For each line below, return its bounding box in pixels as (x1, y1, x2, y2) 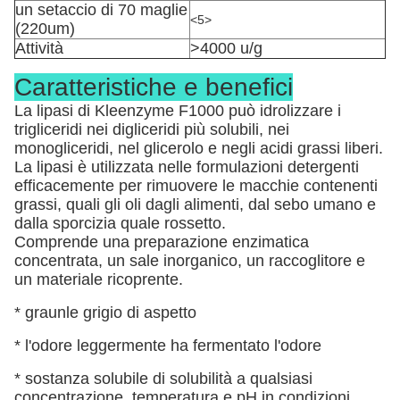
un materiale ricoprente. (14, 271, 183, 288)
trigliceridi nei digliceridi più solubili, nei (14, 121, 289, 138)
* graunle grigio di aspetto (14, 304, 196, 321)
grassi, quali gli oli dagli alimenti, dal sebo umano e (14, 196, 376, 213)
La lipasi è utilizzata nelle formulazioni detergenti (14, 158, 359, 176)
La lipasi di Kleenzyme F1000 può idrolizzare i (14, 102, 341, 120)
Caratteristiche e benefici (14, 73, 293, 101)
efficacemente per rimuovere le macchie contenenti (14, 177, 378, 195)
